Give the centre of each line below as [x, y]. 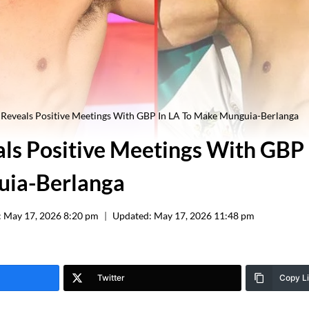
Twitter [111, 277]
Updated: [132, 216]
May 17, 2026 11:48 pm [205, 216]
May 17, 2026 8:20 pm [51, 216]
